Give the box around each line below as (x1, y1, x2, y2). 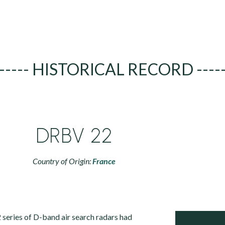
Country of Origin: (33, 156, 93, 166)
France (92, 156, 116, 166)
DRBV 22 (36, 124, 113, 148)
